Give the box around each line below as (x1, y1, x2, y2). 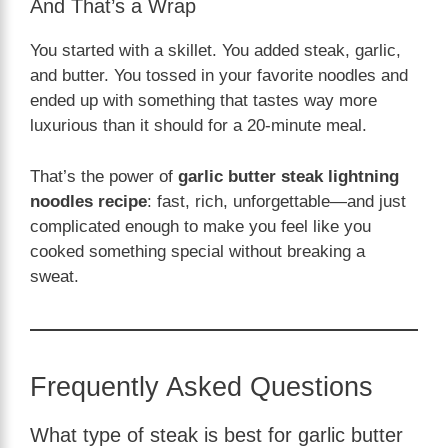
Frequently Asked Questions (30, 371, 373, 402)
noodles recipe (30, 191, 147, 211)
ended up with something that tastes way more (30, 91, 377, 111)
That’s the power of (30, 166, 178, 186)
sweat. (30, 266, 79, 286)
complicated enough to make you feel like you (30, 216, 371, 236)
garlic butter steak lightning (178, 166, 399, 186)
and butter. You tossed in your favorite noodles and (30, 66, 408, 86)
